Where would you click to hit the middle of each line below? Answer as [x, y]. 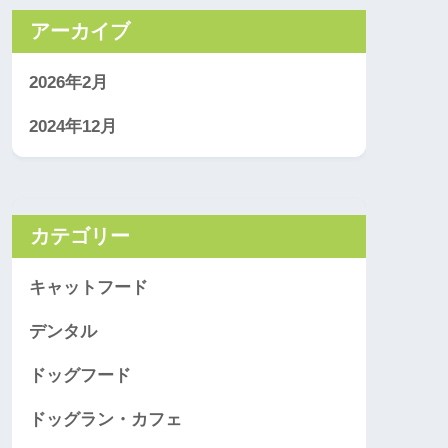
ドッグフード [80, 376]
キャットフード [88, 288]
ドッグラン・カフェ [105, 420]
